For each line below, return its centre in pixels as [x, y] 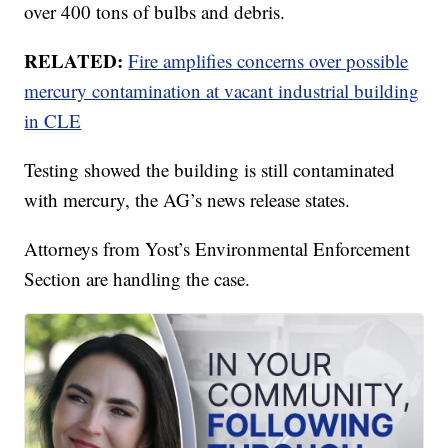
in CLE [53, 121]
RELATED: [76, 61]
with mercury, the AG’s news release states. [187, 200]
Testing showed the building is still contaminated [210, 170]
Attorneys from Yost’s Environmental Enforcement [217, 249]
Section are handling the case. [137, 279]
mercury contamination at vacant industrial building [222, 91]
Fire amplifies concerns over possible [268, 61]
